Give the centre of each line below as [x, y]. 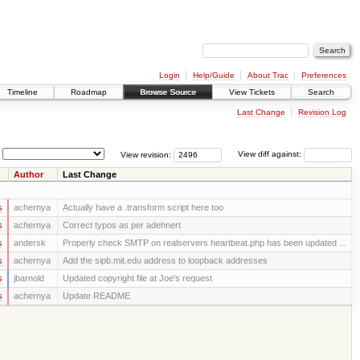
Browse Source [168, 92]
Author [28, 174]
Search [321, 92]
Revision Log [322, 112]
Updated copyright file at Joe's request [137, 278]
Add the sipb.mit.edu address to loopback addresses [165, 260]
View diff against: [271, 154]
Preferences [323, 75]
